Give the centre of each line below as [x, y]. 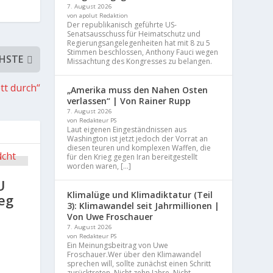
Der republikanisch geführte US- [122, 24]
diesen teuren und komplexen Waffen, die [139, 147]
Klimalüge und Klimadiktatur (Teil [140, 194]
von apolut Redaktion [98, 15]
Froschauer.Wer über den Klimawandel [134, 254]
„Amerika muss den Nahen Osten [138, 90]
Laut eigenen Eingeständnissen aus [127, 129]
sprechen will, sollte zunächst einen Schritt [139, 263]
